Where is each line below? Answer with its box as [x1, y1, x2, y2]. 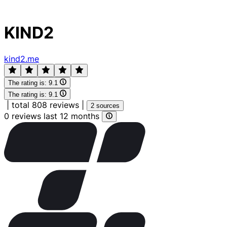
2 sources [91, 101, 120, 109]
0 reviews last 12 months [4, 110, 102, 121]
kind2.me [4, 53, 39, 64]
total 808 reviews [12, 99, 79, 110]
